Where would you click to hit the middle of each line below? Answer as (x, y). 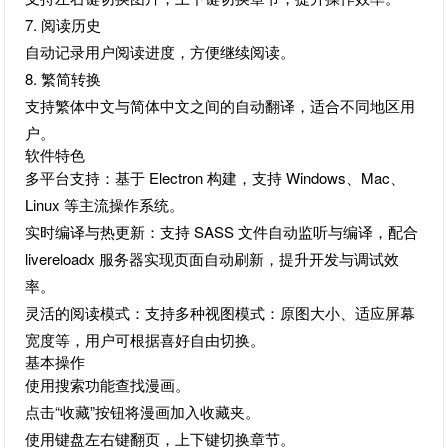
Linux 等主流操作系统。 (105, 204)
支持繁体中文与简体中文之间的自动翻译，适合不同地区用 (220, 105)
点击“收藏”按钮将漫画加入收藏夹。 (143, 411)
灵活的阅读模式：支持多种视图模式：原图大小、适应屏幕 (220, 312)
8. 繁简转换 (63, 78)
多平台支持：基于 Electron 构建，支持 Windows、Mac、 (215, 177)
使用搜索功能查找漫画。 (108, 384)
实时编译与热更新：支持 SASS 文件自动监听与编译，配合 (222, 231)
